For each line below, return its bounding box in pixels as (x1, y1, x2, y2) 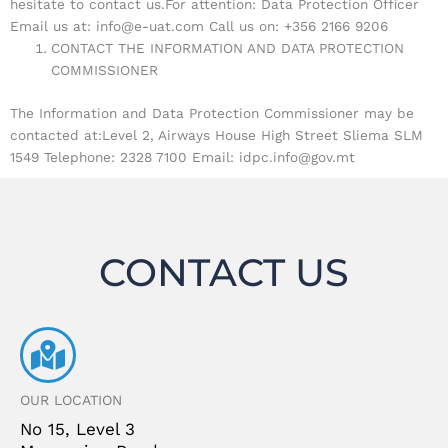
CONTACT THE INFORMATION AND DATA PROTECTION (51, 40, 405, 57)
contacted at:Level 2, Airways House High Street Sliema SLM (10, 126, 423, 143)
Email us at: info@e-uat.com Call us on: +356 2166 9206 (10, 18, 388, 35)
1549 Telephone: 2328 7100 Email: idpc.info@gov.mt (10, 148, 355, 165)
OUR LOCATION (20, 391, 122, 408)
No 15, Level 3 (20, 418, 135, 439)
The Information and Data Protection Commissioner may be (10, 104, 414, 121)
